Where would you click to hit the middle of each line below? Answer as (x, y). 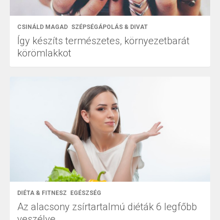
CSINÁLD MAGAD (42, 27)
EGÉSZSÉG (86, 193)
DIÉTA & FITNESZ (42, 193)
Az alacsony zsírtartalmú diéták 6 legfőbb (107, 206)
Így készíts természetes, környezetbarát (103, 41)
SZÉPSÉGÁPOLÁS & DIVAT (110, 27)
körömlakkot (44, 53)
